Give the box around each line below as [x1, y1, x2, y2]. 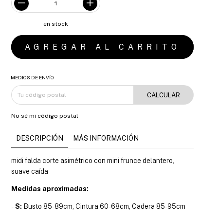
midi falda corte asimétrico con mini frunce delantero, [11, 157, 175, 164]
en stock [43, 20, 68, 27]
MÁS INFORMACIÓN [73, 134, 139, 142]
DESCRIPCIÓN [16, 134, 64, 142]
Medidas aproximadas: [11, 185, 89, 193]
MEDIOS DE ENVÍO [11, 74, 54, 80]
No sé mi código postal [11, 112, 79, 119]
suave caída [11, 167, 50, 175]
